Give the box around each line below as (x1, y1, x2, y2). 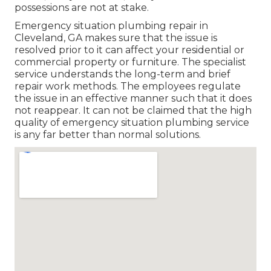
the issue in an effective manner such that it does (15, 93, 252, 105)
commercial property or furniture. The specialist (15, 56, 246, 68)
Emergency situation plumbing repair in (15, 20, 208, 32)
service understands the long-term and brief (15, 68, 230, 80)
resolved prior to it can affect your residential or (15, 44, 244, 56)
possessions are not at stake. (15, 2, 149, 14)
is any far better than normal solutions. (15, 129, 201, 141)
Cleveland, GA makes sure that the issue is (15, 32, 217, 44)
